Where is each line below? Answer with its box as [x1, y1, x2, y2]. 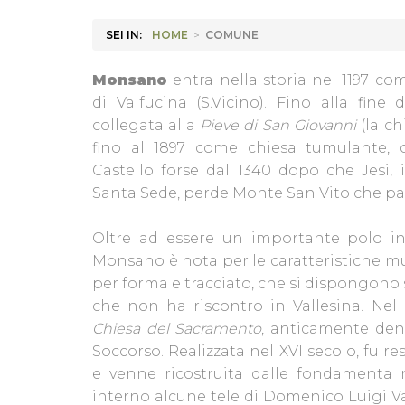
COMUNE [205, 28, 259, 42]
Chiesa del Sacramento [92, 320, 261, 337]
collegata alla [92, 117, 200, 134]
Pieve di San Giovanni [200, 117, 356, 134]
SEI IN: [106, 28, 142, 42]
